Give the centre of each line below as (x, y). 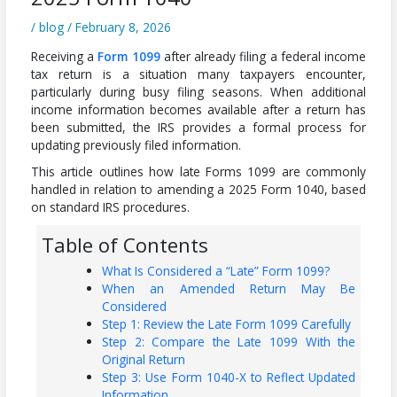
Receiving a (64, 56)
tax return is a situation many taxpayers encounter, (198, 74)
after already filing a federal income (263, 56)
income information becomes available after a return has (198, 109)
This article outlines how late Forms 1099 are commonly (198, 171)
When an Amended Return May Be (229, 288)
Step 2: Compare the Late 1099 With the (229, 341)
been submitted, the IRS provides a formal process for (198, 127)
